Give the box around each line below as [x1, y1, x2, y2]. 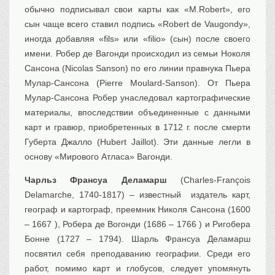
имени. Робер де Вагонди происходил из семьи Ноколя [25, 48, 250, 59]
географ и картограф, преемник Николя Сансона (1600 [25, 204, 250, 215]
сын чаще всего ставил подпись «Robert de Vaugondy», [25, 19, 250, 29]
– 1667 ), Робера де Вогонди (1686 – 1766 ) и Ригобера [25, 219, 250, 230]
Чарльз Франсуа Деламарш [25, 175, 167, 185]
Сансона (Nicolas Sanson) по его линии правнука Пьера [25, 63, 250, 74]
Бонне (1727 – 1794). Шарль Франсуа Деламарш [25, 234, 250, 244]
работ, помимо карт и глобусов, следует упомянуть [25, 263, 250, 274]
